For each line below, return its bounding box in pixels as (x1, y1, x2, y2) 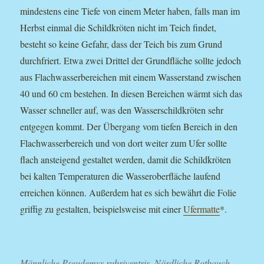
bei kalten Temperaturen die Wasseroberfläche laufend (20, 169, 221, 182)
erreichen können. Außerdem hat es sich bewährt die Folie (20, 186, 237, 199)
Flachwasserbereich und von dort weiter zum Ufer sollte (20, 136, 227, 149)
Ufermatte (183, 202, 220, 215)
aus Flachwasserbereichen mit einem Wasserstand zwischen (20, 70, 242, 83)
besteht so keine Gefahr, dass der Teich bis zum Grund (20, 37, 223, 50)
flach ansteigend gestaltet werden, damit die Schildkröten (20, 153, 232, 166)
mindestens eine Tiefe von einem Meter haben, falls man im (20, 4, 240, 17)
